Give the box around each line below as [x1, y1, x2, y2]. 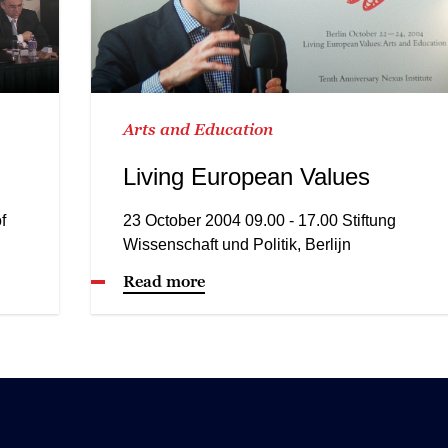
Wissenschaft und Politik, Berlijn [122, 235, 351, 253]
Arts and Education [122, 119, 273, 138]
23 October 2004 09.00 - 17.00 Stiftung [122, 211, 396, 229]
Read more [122, 271, 205, 290]
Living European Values [122, 162, 370, 190]
